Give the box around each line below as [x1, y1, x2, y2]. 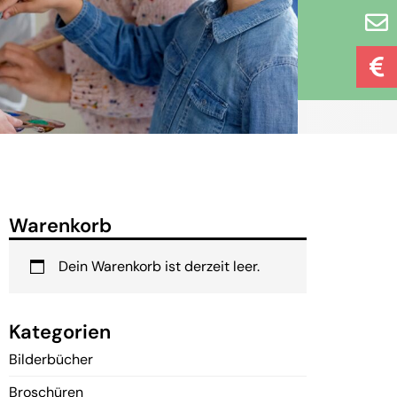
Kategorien [9, 319, 111, 345]
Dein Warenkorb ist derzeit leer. [58, 257, 260, 276]
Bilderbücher [9, 350, 93, 369]
